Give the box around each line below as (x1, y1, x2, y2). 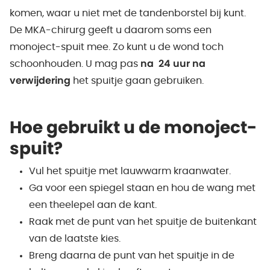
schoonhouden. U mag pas (10, 59, 140, 69)
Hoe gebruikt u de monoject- (10, 120, 257, 137)
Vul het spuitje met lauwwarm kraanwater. (29, 166, 231, 176)
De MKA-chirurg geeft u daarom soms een (10, 25, 212, 35)
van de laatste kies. (29, 234, 121, 243)
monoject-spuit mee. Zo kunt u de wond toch (10, 42, 224, 52)
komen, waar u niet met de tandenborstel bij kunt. (10, 8, 246, 18)
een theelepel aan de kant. (29, 200, 157, 210)
